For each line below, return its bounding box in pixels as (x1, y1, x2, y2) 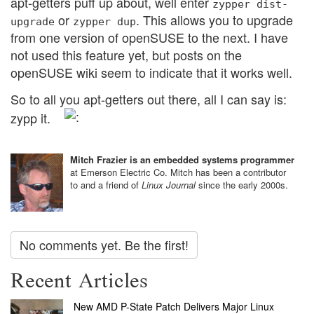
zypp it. (11, 109, 54, 128)
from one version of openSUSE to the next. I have (11, 28, 288, 47)
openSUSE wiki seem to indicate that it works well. (11, 63, 292, 82)
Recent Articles (11, 260, 149, 301)
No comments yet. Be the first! (20, 235, 189, 254)
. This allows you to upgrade (136, 11, 293, 29)
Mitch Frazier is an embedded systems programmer (70, 152, 294, 166)
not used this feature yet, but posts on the (11, 46, 242, 64)
